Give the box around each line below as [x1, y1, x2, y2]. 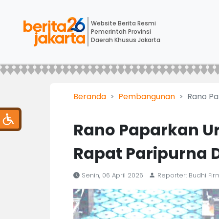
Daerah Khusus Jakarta [90, 36, 160, 44]
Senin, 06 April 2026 [82, 171, 143, 179]
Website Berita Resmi [90, 19, 156, 27]
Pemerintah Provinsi [90, 27, 151, 36]
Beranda [73, 91, 106, 102]
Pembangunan [118, 91, 175, 102]
